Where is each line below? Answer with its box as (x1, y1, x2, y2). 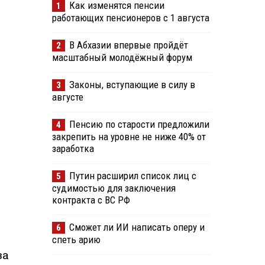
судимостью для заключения (51, 182, 176, 195)
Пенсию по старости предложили (69, 118, 209, 131)
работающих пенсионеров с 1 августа (51, 12, 209, 24)
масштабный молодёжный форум (51, 51, 192, 64)
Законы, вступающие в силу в (69, 79, 195, 91)
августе (51, 91, 83, 104)
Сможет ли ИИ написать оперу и (69, 221, 205, 234)
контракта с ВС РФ (51, 194, 130, 206)
